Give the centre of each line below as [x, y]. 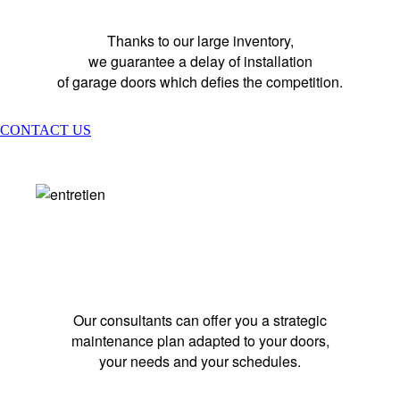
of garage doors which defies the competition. [200, 81]
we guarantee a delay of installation [200, 61]
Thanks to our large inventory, [200, 40]
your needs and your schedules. [200, 362]
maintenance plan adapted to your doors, [200, 341]
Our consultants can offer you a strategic [200, 321]
